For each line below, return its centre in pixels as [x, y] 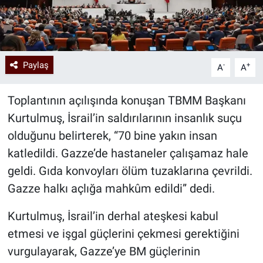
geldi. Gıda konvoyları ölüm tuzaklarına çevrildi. [130, 171]
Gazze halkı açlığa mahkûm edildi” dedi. [111, 188]
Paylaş [36, 65]
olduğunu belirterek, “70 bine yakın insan [112, 135]
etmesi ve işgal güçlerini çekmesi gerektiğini [123, 233]
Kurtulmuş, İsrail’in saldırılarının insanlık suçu [124, 118]
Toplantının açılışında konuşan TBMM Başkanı [127, 100]
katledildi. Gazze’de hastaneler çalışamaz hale [128, 153]
